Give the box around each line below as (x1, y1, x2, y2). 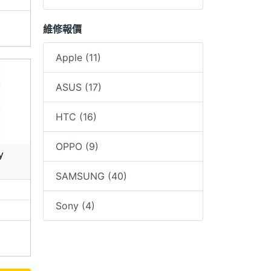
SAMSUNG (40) (56, 170, 127, 183)
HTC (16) (56, 111, 97, 123)
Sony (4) (56, 200, 95, 212)
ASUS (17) (56, 81, 102, 94)
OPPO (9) (56, 140, 99, 153)
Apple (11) (56, 51, 101, 64)
